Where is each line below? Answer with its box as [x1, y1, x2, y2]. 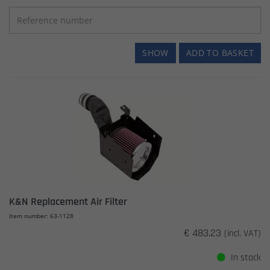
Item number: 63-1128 [9, 212, 74, 220]
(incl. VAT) [224, 227, 261, 240]
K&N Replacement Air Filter [9, 195, 127, 209]
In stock [228, 251, 261, 264]
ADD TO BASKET [186, 47, 254, 58]
